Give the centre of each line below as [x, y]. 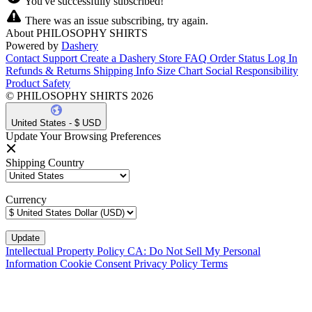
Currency [26, 199]
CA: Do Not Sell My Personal [194, 251]
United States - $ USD [56, 123]
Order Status [237, 58]
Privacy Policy [167, 263]
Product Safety [38, 83]
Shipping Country [45, 162]
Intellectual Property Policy [67, 251]
